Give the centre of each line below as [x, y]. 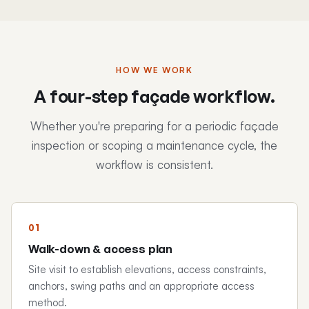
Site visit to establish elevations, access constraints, [147, 270]
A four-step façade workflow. [154, 97]
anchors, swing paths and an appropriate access [141, 286]
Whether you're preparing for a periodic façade [154, 126]
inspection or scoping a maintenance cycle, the [154, 146]
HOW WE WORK [154, 70]
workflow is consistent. [154, 165]
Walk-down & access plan [101, 249]
